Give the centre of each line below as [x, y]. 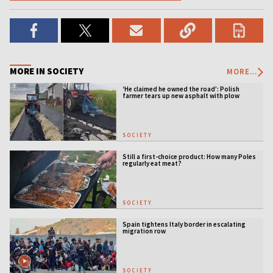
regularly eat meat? [152, 163]
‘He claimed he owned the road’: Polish [181, 89]
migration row [144, 231]
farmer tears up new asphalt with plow [181, 96]
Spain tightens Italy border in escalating [184, 224]
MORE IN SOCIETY [47, 71]
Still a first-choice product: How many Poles [189, 156]
